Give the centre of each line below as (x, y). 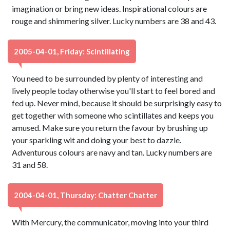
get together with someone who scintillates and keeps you (113, 115)
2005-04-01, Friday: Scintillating (72, 51)
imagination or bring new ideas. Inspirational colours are (110, 8)
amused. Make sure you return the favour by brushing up (110, 128)
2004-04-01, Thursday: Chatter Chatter (85, 195)
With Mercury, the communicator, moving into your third (110, 222)
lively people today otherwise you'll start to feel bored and (114, 91)
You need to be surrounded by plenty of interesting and (108, 78)
